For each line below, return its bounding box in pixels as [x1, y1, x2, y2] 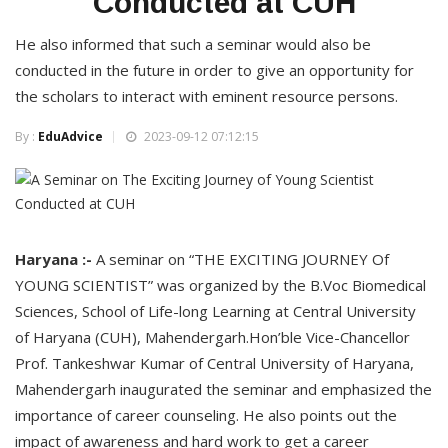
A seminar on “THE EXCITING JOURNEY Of [96, 249, 389, 269]
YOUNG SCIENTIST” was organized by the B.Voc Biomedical [15, 275, 426, 295]
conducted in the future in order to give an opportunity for [15, 60, 414, 80]
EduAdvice [38, 128, 103, 145]
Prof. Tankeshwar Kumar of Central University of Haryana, [15, 353, 414, 373]
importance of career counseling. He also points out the [15, 405, 397, 425]
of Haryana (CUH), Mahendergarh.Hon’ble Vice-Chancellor [15, 327, 410, 347]
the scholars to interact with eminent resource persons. [15, 86, 398, 106]
